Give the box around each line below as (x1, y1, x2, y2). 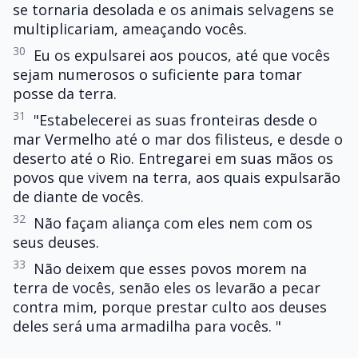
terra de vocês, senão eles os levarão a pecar (13, 277, 320, 297)
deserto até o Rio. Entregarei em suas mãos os (13, 148, 333, 168)
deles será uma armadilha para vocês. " (13, 316, 281, 336)
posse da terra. (13, 84, 117, 104)
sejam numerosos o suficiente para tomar (13, 65, 302, 85)
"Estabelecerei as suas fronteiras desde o (34, 109, 317, 129)
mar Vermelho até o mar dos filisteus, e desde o (13, 129, 343, 149)
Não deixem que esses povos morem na (34, 258, 307, 278)
